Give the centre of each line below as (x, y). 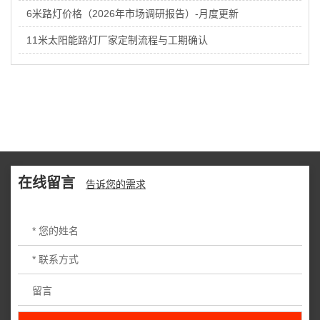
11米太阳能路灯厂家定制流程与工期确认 (117, 40)
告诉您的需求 (116, 184)
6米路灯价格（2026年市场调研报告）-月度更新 (133, 14)
